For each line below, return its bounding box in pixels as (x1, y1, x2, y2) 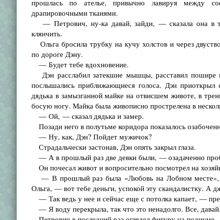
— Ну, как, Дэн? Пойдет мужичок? (31, 132, 152, 141)
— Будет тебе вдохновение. (31, 59, 129, 69)
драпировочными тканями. (31, 8, 118, 18)
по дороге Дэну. (31, 49, 83, 59)
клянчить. (31, 28, 62, 38)
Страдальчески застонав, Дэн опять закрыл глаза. (31, 142, 196, 152)
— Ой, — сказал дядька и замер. (31, 111, 144, 121)
